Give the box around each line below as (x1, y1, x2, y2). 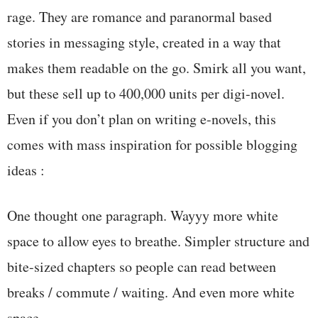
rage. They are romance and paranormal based (7, 6, 272, 26)
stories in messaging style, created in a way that (7, 32, 281, 52)
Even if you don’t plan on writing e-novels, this (7, 109, 276, 128)
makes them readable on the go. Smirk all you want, (7, 57, 306, 77)
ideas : (7, 160, 45, 180)
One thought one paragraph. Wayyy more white (7, 205, 278, 225)
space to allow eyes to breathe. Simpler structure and (7, 231, 309, 251)
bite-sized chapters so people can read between (7, 256, 276, 276)
